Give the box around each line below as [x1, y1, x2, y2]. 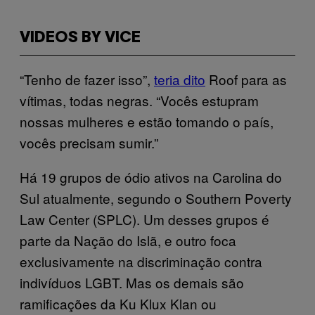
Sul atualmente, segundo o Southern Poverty [20, 188, 292, 207]
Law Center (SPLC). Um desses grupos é [20, 210, 269, 229]
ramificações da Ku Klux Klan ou [20, 294, 217, 313]
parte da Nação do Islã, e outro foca [20, 231, 236, 250]
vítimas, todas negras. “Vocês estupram [20, 91, 259, 110]
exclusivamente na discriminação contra [20, 252, 262, 271]
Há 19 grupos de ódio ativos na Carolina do [20, 167, 282, 186]
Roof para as [205, 70, 287, 89]
